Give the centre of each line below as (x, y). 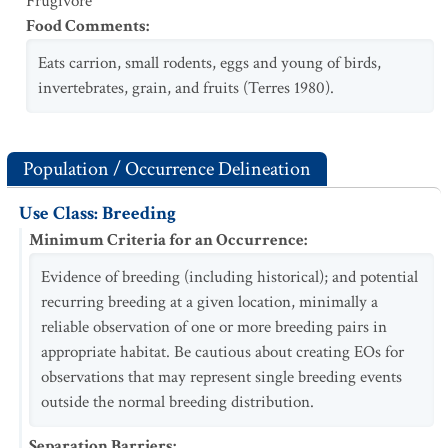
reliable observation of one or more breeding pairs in (214, 327)
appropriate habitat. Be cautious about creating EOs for (222, 352)
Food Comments (86, 26)
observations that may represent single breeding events (221, 377)
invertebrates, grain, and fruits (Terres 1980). (186, 88)
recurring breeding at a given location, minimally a (209, 302)
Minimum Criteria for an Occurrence (166, 240)
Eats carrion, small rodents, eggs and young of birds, (209, 63)
